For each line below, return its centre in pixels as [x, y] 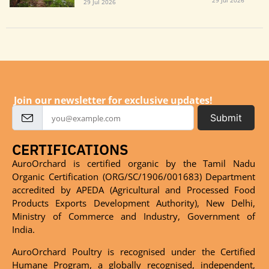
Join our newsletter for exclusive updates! [113, 100]
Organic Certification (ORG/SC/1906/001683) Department [134, 177]
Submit [226, 118]
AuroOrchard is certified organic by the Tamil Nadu [134, 164]
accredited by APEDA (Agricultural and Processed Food [134, 190]
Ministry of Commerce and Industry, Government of [134, 216]
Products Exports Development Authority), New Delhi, [134, 203]
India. [23, 230]
